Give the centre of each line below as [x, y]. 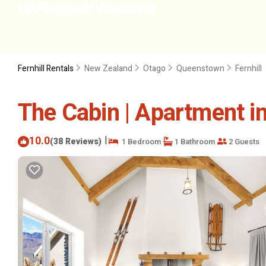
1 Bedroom [140, 141]
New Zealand [108, 69]
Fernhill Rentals [47, 69]
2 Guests [243, 141]
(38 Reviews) [76, 141]
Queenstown [200, 69]
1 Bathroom [194, 141]
